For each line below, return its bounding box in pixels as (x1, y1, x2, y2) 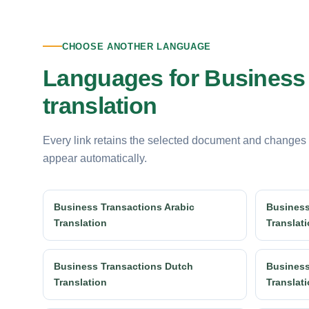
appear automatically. (43, 152, 147, 164)
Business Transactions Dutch (54, 260, 193, 272)
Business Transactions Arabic (54, 201, 195, 212)
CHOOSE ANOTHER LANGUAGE (62, 41, 212, 52)
